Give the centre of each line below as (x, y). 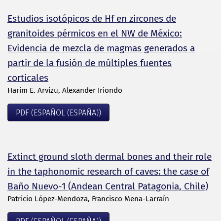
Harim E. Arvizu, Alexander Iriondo (65, 91)
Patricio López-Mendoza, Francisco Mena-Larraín (88, 199)
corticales (28, 78)
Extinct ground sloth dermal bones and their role (110, 156)
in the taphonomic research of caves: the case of (108, 171)
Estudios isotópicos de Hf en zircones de (92, 19)
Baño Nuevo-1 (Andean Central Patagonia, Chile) (108, 186)
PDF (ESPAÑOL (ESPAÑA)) (58, 113)
